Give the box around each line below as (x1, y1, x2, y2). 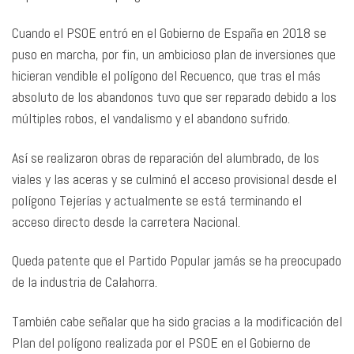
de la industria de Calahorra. (12, 273, 157, 291)
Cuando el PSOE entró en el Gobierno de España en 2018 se (12, 24, 326, 42)
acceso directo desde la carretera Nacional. (12, 212, 240, 231)
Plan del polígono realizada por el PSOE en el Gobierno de (12, 333, 311, 352)
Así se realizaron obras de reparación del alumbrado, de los (12, 148, 319, 167)
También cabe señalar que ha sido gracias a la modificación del (12, 311, 342, 330)
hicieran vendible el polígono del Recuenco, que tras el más (12, 66, 321, 85)
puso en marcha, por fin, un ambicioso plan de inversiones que (12, 45, 336, 63)
